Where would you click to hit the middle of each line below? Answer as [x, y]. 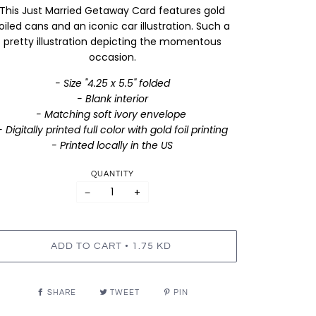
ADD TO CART [86, 246]
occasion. [112, 57]
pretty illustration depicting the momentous [112, 41]
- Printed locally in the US [113, 145]
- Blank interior [112, 98]
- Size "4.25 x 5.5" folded [112, 83]
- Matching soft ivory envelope [112, 114]
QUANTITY [112, 174]
